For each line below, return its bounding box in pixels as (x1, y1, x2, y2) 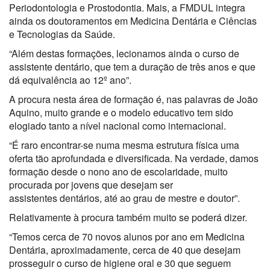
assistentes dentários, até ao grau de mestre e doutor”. (9, 190, 240, 205)
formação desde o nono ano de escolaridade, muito (9, 164, 228, 178)
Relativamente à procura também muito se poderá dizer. (9, 210, 247, 224)
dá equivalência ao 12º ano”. (9, 72, 131, 87)
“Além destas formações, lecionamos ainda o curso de (9, 46, 239, 60)
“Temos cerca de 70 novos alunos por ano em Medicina (9, 229, 245, 243)
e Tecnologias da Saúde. (9, 27, 115, 41)
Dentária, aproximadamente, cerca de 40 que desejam (9, 242, 240, 257)
